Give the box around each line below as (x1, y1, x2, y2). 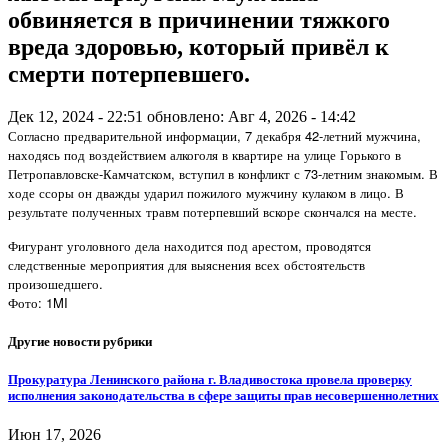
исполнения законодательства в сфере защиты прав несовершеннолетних (8, 388, 439, 404)
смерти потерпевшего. (8, 60, 250, 87)
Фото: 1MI (8, 292, 68, 312)
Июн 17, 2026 (8, 426, 101, 444)
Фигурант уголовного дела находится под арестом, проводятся (8, 235, 371, 255)
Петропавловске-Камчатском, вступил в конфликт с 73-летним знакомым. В (8, 163, 438, 183)
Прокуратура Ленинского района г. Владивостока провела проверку (8, 372, 412, 388)
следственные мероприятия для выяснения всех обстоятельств (8, 254, 365, 274)
